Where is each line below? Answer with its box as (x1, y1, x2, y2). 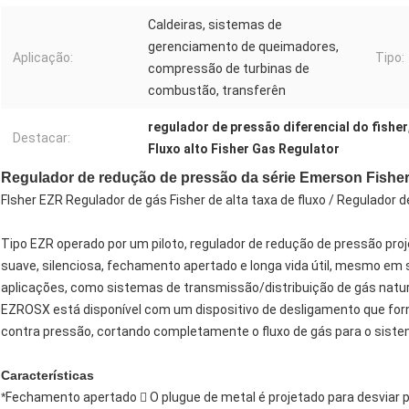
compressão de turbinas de (148, 61, 309, 77)
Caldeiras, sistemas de (148, 17, 282, 33)
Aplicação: (13, 50, 73, 66)
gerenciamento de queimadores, (148, 39, 339, 55)
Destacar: (13, 131, 70, 146)
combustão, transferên (148, 83, 286, 99)
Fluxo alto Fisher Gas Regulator (148, 142, 340, 157)
